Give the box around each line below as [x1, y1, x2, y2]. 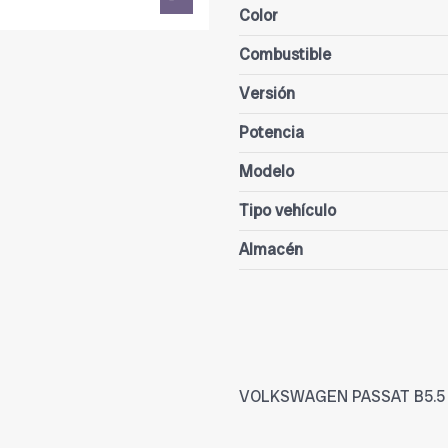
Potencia [239, 122, 304, 144]
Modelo [239, 161, 294, 183]
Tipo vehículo [239, 200, 336, 222]
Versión [239, 83, 295, 105]
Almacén [239, 239, 303, 261]
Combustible [239, 44, 331, 66]
